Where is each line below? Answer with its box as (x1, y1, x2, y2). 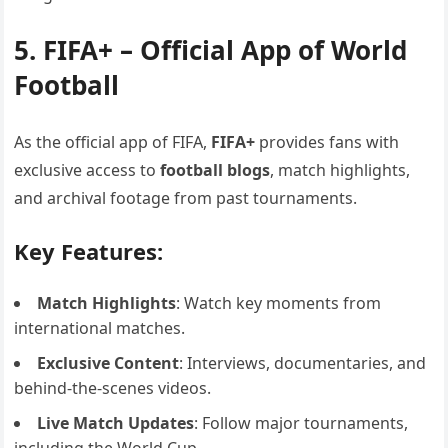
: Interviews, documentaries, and (179, 352, 427, 374)
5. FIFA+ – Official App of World (14, 32, 408, 68)
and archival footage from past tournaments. (14, 187, 358, 209)
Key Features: (14, 236, 164, 266)
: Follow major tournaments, (194, 412, 409, 434)
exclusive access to (14, 159, 161, 181)
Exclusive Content (37, 352, 180, 374)
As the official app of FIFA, (14, 131, 212, 153)
